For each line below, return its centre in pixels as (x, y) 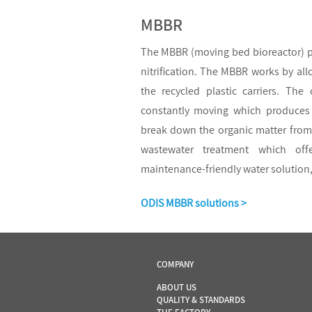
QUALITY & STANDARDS (201, 299)
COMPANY (175, 264)
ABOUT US (177, 287)
